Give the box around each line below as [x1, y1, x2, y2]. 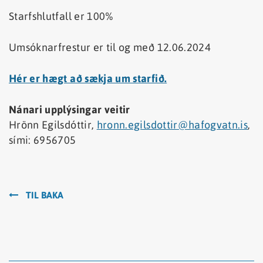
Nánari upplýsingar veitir [9, 103, 130, 116]
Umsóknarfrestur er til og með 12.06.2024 [9, 41, 211, 54]
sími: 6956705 [9, 134, 76, 147]
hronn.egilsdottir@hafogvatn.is [96, 119, 248, 131]
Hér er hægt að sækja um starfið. [9, 72, 167, 85]
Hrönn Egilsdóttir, [9, 119, 97, 131]
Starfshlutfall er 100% [9, 10, 114, 23]
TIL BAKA [26, 190, 63, 201]
